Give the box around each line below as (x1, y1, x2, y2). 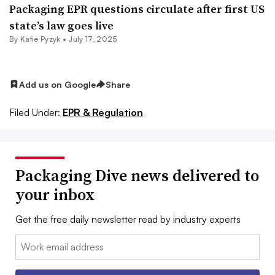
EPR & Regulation (63, 106, 143, 118)
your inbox (15, 183, 95, 206)
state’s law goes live (9, 17, 114, 33)
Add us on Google (19, 79, 96, 90)
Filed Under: (9, 106, 60, 118)
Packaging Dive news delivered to (15, 164, 259, 187)
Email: (15, 234, 41, 247)
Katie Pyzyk (20, 34, 61, 44)
